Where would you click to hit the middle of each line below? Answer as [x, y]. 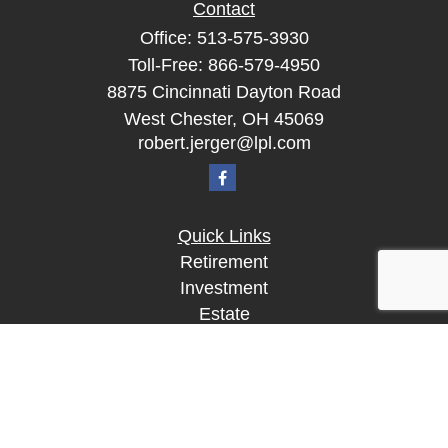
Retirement [224, 262]
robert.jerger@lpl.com [224, 143]
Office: [168, 38]
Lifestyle [224, 418]
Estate [224, 314]
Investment [224, 288]
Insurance [224, 340]
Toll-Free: [168, 65]
